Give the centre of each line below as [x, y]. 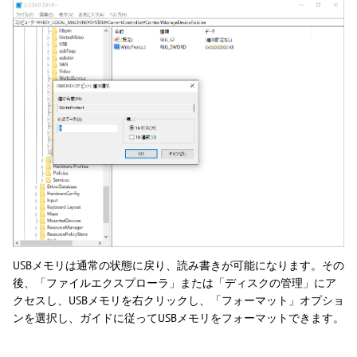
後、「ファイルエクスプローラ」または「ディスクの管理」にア [175, 283]
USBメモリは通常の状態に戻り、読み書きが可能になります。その [178, 266]
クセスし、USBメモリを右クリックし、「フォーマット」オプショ [178, 301]
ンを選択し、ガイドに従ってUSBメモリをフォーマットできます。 [178, 318]
